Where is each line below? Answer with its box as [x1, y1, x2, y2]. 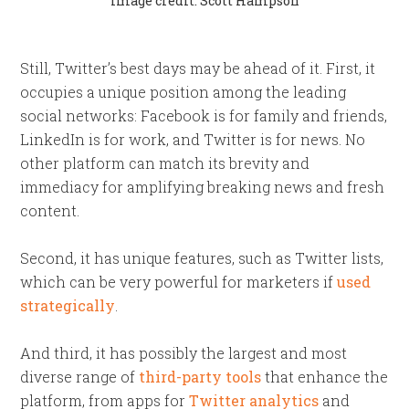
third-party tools [139, 367, 262, 386]
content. [20, 201, 80, 220]
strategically [20, 296, 116, 315]
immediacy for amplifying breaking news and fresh [20, 177, 385, 196]
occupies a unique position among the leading [20, 82, 347, 101]
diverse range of [20, 367, 140, 386]
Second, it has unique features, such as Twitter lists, [20, 248, 384, 267]
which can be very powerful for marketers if [20, 272, 338, 291]
